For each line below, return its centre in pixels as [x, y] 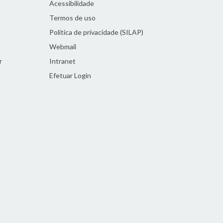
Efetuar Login [70, 75]
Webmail [62, 47]
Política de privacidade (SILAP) [96, 32]
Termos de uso [72, 18]
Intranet [62, 61]
